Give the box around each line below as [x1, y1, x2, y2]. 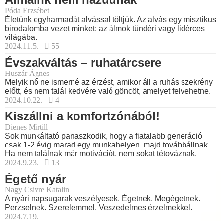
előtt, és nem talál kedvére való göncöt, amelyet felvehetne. [5, 87, 211, 96]
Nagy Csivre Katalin [5, 185, 69, 194]
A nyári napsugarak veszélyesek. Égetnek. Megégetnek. [5, 194, 200, 203]
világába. [5, 33, 37, 42]
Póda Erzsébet [5, 6, 49, 15]
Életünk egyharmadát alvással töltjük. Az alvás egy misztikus [5, 15, 216, 24]
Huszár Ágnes [5, 69, 49, 78]
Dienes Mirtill [5, 123, 48, 132]
